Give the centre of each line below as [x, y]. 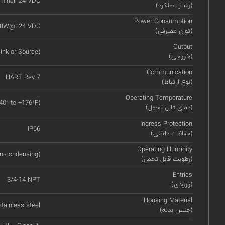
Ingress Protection [166, 124]
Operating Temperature [159, 98]
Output [183, 47]
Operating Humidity [165, 149]
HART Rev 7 [23, 77]
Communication [170, 73]
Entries [183, 175]
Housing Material [168, 201]
